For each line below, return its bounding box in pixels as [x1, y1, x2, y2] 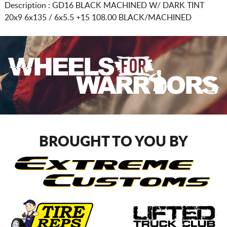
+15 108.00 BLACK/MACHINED [73, 13, 192, 22]
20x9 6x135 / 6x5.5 [4, 13, 74, 22]
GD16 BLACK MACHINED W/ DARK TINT [52, 1, 204, 10]
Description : [4, 1, 52, 10]
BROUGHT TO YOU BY [39, 134, 188, 149]
